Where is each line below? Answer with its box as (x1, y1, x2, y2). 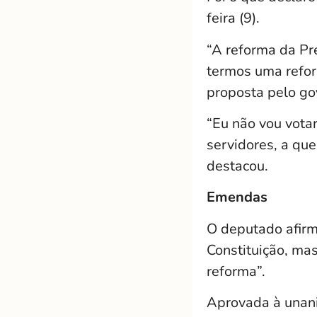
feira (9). (207, 8, 260, 28)
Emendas (207, 188, 267, 207)
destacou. (207, 156, 268, 175)
